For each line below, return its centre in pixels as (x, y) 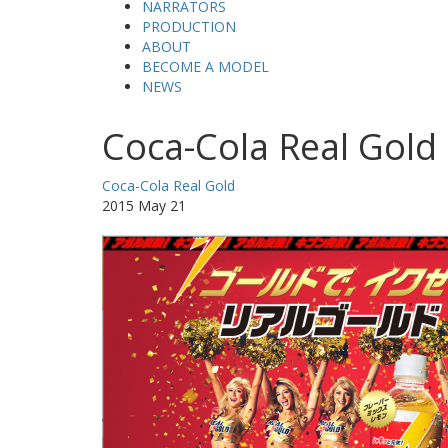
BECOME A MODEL (205, 66)
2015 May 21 (144, 205)
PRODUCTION (189, 26)
